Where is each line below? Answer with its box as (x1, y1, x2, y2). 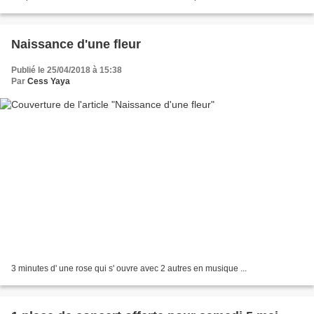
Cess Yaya (27, 76, 70, 86)
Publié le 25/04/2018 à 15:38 (11, 64, 122, 75)
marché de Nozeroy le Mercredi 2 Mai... (11, 2, 161, 13)
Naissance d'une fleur (11, 36, 141, 51)
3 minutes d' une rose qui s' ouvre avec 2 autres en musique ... (11, 264, 247, 274)
